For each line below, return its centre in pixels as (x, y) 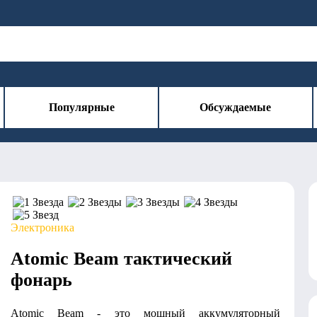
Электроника (42, 227)
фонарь (41, 280)
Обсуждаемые (236, 107)
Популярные (81, 107)
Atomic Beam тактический (121, 259)
